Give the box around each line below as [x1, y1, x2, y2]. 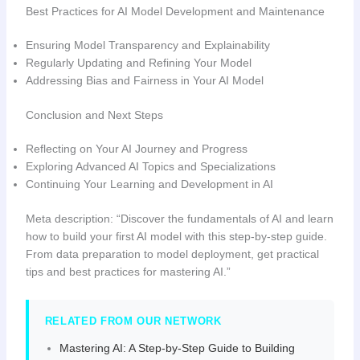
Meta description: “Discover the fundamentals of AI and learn [25, 211, 333, 225]
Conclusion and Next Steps [25, 108, 163, 121]
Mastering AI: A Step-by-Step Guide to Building [59, 341, 295, 354]
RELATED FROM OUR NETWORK [44, 314, 222, 327]
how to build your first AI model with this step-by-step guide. [25, 229, 327, 243]
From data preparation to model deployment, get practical [25, 247, 319, 260]
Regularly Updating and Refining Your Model [25, 55, 252, 69]
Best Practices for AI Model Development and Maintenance [25, 4, 325, 18]
